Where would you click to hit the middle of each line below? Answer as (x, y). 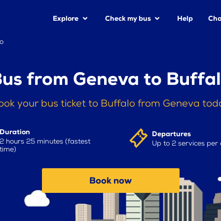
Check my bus (128, 18)
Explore (66, 18)
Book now (110, 181)
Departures (172, 134)
